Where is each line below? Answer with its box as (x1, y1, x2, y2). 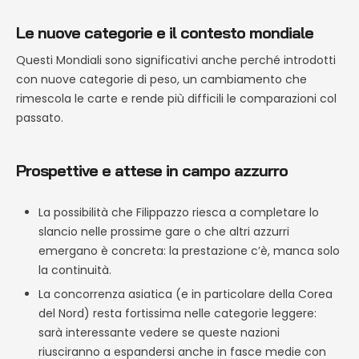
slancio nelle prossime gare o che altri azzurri (38, 224, 289, 240)
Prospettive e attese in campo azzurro (16, 160, 288, 181)
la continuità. (38, 262, 111, 279)
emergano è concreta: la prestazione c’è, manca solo (38, 243, 340, 260)
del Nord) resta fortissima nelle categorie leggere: (38, 305, 317, 322)
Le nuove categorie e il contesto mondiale (16, 22, 313, 42)
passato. (16, 110, 63, 127)
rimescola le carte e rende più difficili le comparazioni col (16, 91, 337, 107)
